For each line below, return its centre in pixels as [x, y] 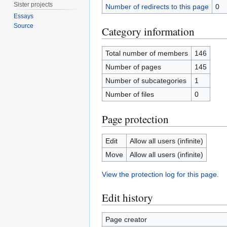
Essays [24, 16]
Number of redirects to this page [157, 7]
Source [24, 26]
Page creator [126, 219]
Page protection [135, 119]
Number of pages [133, 67]
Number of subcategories [146, 81]
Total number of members [146, 53]
